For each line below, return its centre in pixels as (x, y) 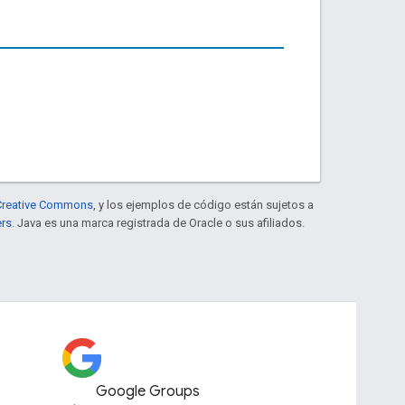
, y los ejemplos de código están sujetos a (203, 204)
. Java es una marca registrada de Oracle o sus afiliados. (158, 222)
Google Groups (147, 391)
